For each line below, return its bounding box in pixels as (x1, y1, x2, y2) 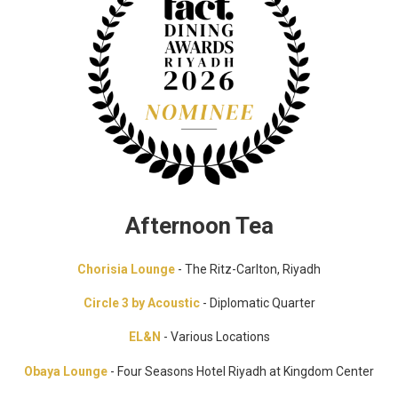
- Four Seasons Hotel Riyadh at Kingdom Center (107, 363, 374, 378)
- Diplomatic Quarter (199, 296, 315, 310)
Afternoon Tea (124, 212, 274, 240)
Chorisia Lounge (77, 261, 175, 276)
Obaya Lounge (24, 363, 107, 378)
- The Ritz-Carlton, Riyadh (175, 261, 321, 276)
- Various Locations (160, 330, 270, 345)
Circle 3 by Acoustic (83, 296, 200, 310)
